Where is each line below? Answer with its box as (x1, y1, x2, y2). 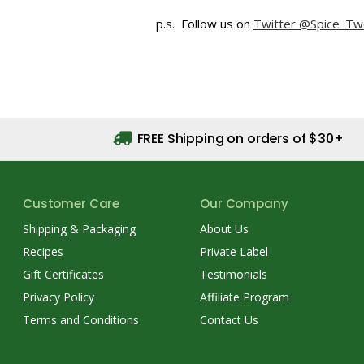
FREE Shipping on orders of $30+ (133, 129, 344, 148)
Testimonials (200, 266, 268, 282)
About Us (200, 220, 249, 236)
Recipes (23, 243, 63, 259)
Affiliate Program (200, 288, 290, 305)
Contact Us (200, 311, 259, 327)
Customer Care (23, 195, 120, 212)
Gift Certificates (23, 266, 104, 282)
